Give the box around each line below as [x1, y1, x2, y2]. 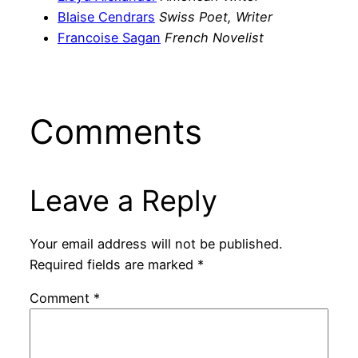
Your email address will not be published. [29, 236, 282, 253]
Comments [29, 110, 202, 152]
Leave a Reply [29, 182, 217, 218]
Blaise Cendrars [58, 8, 155, 25]
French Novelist [165, 29, 264, 46]
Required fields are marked [29, 257, 197, 273]
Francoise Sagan [58, 29, 161, 46]
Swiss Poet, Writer [159, 8, 272, 25]
